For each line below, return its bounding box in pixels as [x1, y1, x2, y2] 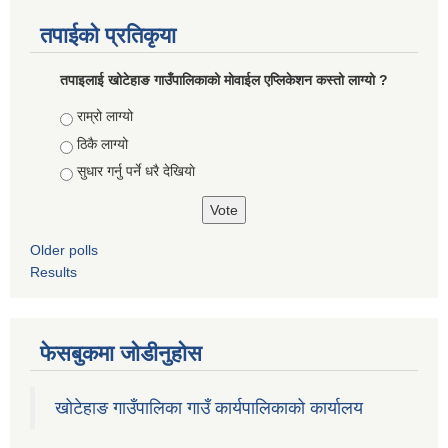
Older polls [30, 242, 98, 259]
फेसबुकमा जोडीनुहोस [40, 341, 202, 367]
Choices [60, 108, 116, 125]
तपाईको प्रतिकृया [40, 23, 176, 49]
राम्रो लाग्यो [77, 108, 133, 125]
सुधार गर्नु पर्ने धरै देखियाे [77, 163, 195, 180]
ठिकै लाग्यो [77, 135, 128, 152]
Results [30, 264, 77, 281]
